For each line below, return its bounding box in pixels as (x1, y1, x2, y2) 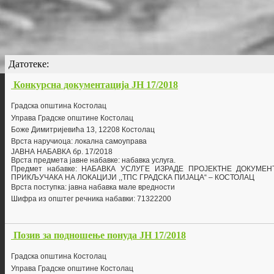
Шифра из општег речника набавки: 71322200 (11, 194, 171, 204)
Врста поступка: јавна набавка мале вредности (11, 183, 175, 192)
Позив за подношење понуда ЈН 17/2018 (13, 230, 186, 241)
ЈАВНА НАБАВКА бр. (11, 147, 85, 157)
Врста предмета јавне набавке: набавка (11, 156, 152, 165)
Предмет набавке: (11, 165, 82, 174)
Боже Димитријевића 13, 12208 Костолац (11, 125, 155, 135)
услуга (152, 156, 174, 165)
